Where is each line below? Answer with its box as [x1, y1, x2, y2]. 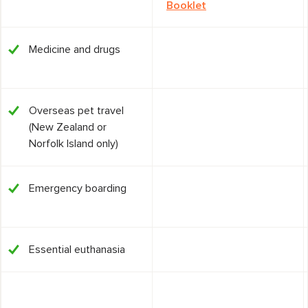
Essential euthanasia [29, 244, 125, 255]
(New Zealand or [29, 122, 107, 133]
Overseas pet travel [29, 105, 124, 116]
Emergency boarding [29, 183, 126, 194]
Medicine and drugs [29, 44, 120, 55]
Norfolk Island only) [29, 138, 118, 149]
